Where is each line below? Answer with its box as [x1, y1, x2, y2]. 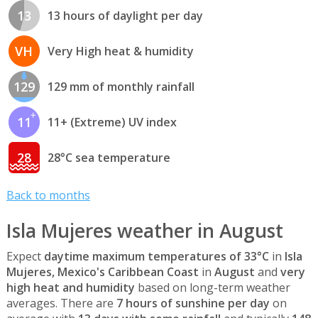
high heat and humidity [6, 279, 135, 295]
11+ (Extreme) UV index [47, 114, 177, 131]
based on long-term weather [134, 279, 290, 295]
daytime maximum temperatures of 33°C [43, 248, 269, 264]
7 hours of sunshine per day [116, 295, 270, 311]
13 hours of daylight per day [47, 8, 203, 24]
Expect [6, 248, 44, 264]
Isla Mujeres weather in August [6, 217, 283, 243]
